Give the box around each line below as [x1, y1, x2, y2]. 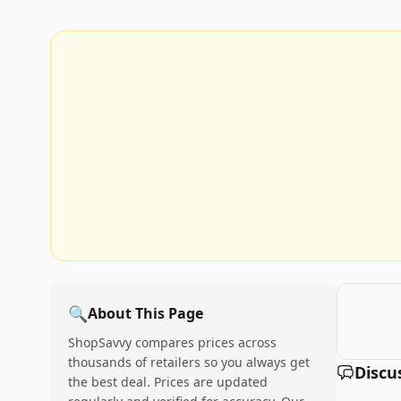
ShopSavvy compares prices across [68, 334, 277, 351]
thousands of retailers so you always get [68, 354, 310, 371]
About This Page [88, 303, 203, 323]
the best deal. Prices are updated [68, 373, 268, 390]
